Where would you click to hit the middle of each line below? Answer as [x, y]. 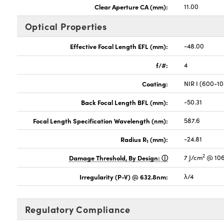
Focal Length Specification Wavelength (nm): [101, 120]
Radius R [134, 139]
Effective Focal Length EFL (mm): [119, 46]
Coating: [155, 83]
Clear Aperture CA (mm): [131, 6]
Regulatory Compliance [77, 209]
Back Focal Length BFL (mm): [125, 102]
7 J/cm [193, 157]
